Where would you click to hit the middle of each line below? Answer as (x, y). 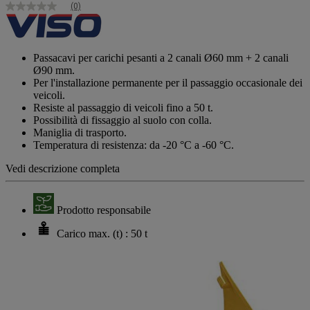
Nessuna (24, 11)
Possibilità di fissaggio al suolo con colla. (122, 120)
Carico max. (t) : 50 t (102, 233)
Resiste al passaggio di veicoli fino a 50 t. (123, 107)
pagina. (21, 66)
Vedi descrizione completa (63, 168)
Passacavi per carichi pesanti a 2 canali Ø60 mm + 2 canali (161, 57)
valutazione (30, 22)
